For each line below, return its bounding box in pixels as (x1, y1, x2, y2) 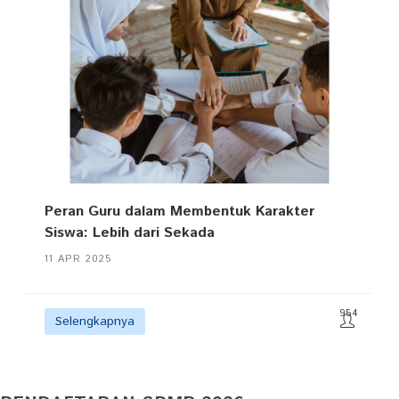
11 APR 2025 (45, 252, 112, 266)
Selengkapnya (55, 313, 134, 330)
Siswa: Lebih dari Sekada (45, 223, 215, 243)
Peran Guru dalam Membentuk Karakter (45, 201, 314, 222)
